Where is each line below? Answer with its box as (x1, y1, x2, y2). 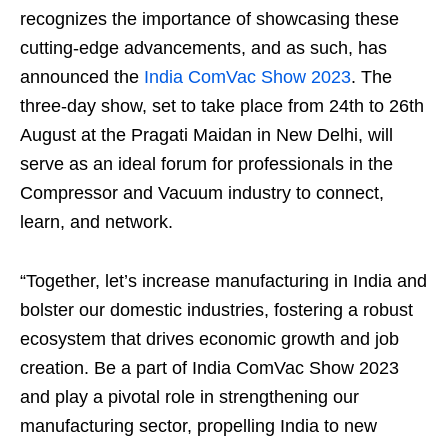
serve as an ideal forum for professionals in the (20, 153, 393, 174)
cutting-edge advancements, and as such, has (20, 37, 387, 58)
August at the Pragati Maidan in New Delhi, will (20, 124, 393, 145)
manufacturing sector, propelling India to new (20, 415, 377, 436)
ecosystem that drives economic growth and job (20, 328, 399, 349)
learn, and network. (20, 211, 173, 232)
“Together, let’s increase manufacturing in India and (20, 270, 427, 291)
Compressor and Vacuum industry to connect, (20, 182, 384, 203)
